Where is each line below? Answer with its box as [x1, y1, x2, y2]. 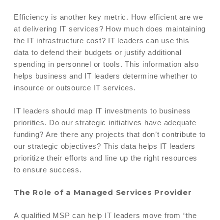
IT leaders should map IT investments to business [14, 106, 191, 115]
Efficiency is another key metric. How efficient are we [14, 13, 203, 22]
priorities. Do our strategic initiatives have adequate [14, 118, 196, 127]
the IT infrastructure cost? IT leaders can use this [14, 36, 190, 45]
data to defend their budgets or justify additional [14, 48, 182, 57]
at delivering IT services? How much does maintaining [14, 25, 206, 33]
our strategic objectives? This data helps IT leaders [14, 141, 195, 150]
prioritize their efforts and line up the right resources [14, 153, 197, 162]
